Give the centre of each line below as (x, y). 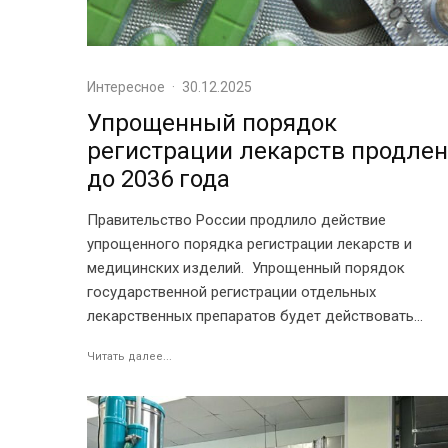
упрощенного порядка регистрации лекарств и (249, 243)
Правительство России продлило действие (236, 219)
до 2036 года (158, 178)
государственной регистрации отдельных (231, 291)
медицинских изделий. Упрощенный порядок (246, 267)
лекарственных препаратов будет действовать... (255, 315)
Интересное (126, 86)
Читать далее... (129, 356)
